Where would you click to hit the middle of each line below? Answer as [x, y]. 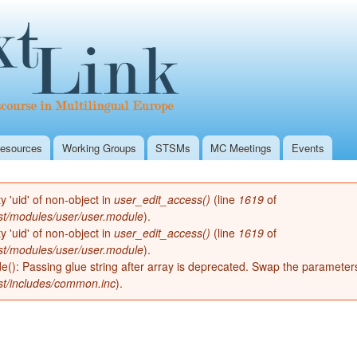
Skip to [144, 9]
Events [308, 148]
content [145, 44]
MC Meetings [241, 148]
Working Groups [99, 148]
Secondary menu [227, 22]
